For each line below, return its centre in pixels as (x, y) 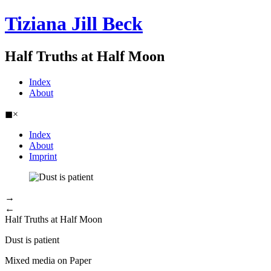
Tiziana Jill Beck (74, 24)
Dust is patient (32, 240)
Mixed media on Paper (48, 260)
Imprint (43, 156)
